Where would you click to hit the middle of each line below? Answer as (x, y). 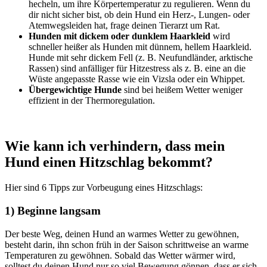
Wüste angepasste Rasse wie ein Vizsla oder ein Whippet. (137, 79)
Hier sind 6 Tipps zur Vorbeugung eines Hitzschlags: (104, 188)
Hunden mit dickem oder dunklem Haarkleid (119, 36)
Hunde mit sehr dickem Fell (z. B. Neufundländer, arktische (141, 58)
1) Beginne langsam (53, 210)
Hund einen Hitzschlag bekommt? (109, 162)
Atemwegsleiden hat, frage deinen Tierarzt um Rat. (124, 26)
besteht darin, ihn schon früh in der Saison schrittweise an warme (127, 244)
